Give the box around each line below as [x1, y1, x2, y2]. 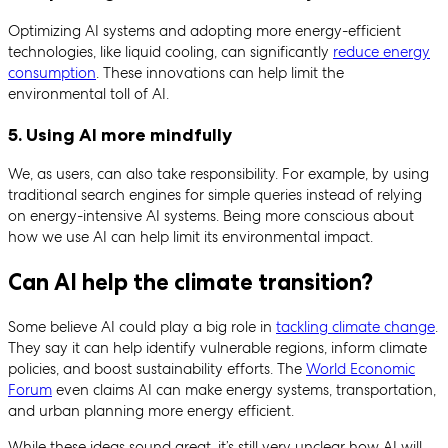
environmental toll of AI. [8, 83, 169, 104]
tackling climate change [276, 316, 435, 337]
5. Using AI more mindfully [8, 123, 232, 146]
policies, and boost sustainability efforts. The [8, 358, 306, 379]
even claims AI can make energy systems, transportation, [52, 379, 436, 400]
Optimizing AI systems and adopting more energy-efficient [8, 20, 401, 41]
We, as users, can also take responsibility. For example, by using [8, 164, 429, 185]
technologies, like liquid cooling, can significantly [8, 41, 333, 62]
